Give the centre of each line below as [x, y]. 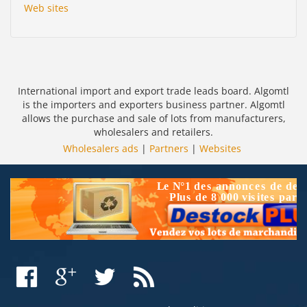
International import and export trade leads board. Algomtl [153, 90]
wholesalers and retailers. [153, 132]
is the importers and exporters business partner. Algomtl [153, 104]
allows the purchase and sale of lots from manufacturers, [153, 118]
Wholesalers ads [101, 148]
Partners [169, 148]
